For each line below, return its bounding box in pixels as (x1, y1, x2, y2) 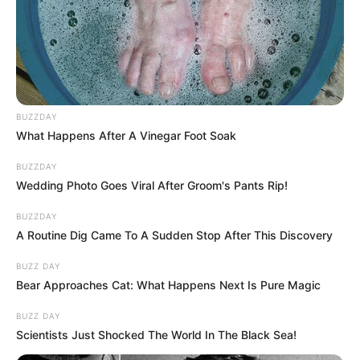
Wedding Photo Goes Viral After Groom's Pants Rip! (16, 178, 288, 193)
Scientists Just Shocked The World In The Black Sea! (16, 328, 297, 342)
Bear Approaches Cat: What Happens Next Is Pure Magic (16, 278, 321, 292)
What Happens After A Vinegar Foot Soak (16, 129, 236, 143)
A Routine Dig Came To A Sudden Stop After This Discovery (16, 228, 333, 243)
